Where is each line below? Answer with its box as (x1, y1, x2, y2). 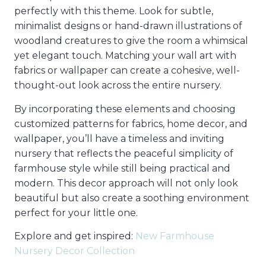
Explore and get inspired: (14, 230, 135, 242)
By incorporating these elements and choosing (14, 103, 236, 115)
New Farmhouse (135, 230, 214, 242)
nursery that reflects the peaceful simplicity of (14, 147, 233, 159)
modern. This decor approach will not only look (14, 177, 238, 189)
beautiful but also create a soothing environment (14, 192, 249, 204)
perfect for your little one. (14, 207, 138, 218)
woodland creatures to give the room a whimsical (14, 35, 248, 47)
